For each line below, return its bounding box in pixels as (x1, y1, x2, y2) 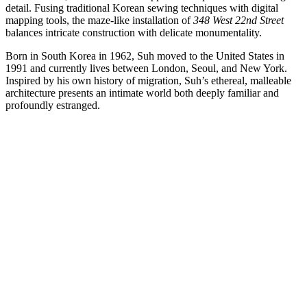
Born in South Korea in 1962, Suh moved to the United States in (5, 50, 284, 62)
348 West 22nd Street (193, 14, 284, 27)
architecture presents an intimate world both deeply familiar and (5, 87, 279, 99)
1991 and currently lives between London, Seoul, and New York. (5, 62, 287, 75)
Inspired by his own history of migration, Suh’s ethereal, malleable (5, 75, 291, 87)
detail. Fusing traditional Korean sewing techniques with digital (5, 2, 278, 14)
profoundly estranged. (5, 99, 100, 112)
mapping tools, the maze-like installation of (5, 14, 193, 27)
